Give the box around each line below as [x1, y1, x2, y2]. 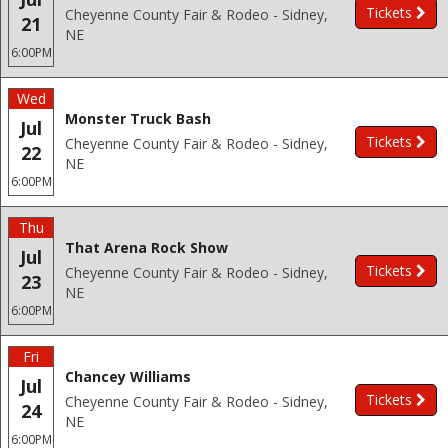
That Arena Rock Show [65, 238, 228, 257]
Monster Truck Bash [65, 109, 211, 128]
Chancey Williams [65, 367, 191, 386]
